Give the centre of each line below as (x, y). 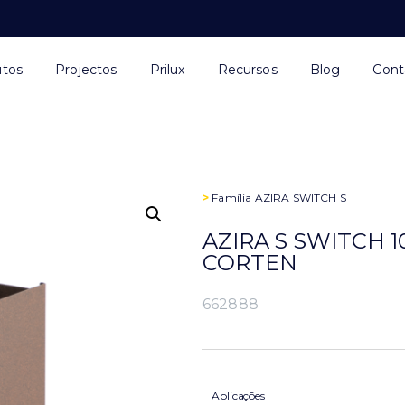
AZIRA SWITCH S (300, 198)
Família (232, 198)
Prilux (167, 69)
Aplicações (238, 396)
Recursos (247, 69)
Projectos (86, 69)
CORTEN (250, 263)
